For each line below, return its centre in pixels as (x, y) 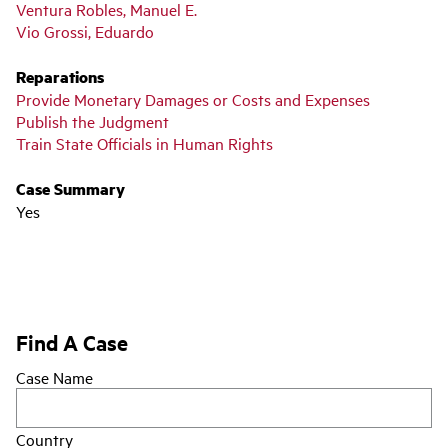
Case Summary (70, 188)
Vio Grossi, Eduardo (85, 30)
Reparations (60, 76)
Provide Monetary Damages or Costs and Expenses (193, 98)
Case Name (54, 376)
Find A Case (72, 341)
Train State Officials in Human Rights (144, 142)
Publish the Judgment (92, 120)
